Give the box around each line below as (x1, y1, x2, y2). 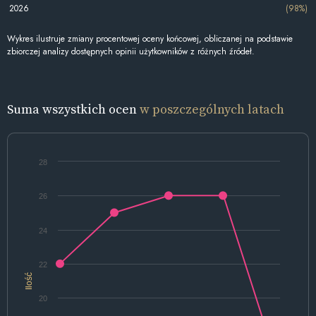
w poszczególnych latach (140, 99, 284, 118)
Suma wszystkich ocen (7, 99, 140, 118)
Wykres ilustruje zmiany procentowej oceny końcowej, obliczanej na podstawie (7, 32, 293, 45)
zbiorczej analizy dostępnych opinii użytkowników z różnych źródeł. (7, 44, 255, 58)
